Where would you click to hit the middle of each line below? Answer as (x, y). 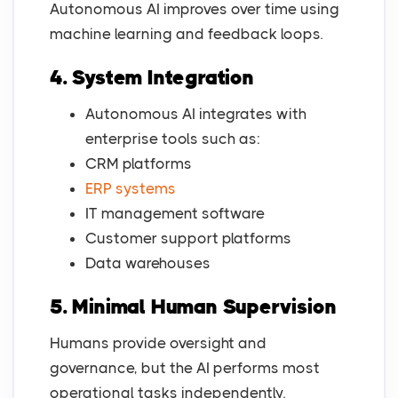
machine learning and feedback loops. (186, 34)
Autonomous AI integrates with (196, 114)
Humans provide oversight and (158, 343)
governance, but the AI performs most (185, 368)
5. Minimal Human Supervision (193, 307)
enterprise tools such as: (173, 139)
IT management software (175, 214)
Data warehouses (148, 263)
